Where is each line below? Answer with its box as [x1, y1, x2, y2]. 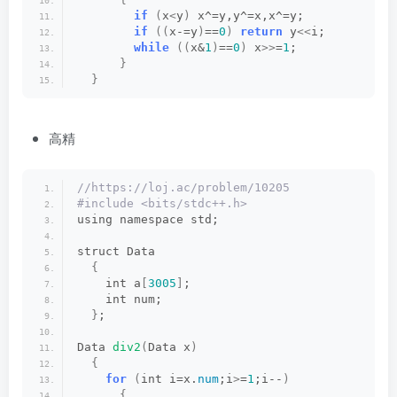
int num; [77, 292, 162, 306]
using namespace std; [77, 213, 219, 226]
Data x [148, 340, 191, 354]
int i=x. [141, 372, 198, 385]
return [240, 25, 283, 38]
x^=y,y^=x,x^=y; [191, 9, 304, 22]
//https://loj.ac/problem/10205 [77, 181, 290, 194]
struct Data [77, 245, 155, 258]
